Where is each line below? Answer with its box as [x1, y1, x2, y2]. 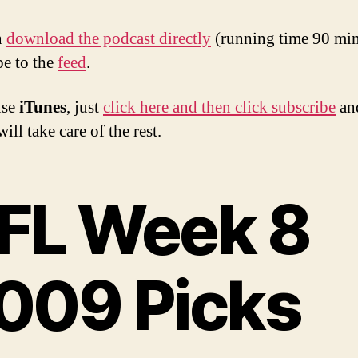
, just [66, 97, 103, 118]
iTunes [19, 97, 66, 118]
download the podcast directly [6, 27, 211, 50]
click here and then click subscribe [103, 97, 336, 118]
